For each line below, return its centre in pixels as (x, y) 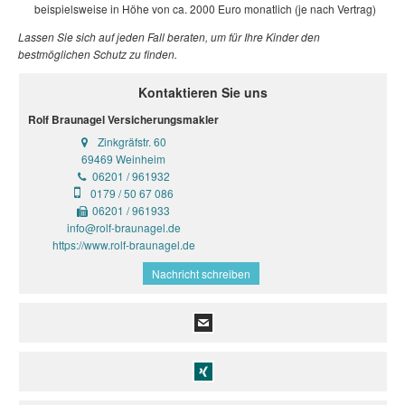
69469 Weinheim (123, 159)
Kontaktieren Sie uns (203, 92)
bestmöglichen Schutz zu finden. (98, 54)
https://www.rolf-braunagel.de (123, 245)
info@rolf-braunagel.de (123, 227)
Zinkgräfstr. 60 (132, 141)
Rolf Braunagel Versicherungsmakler (123, 119)
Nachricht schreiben (201, 273)
